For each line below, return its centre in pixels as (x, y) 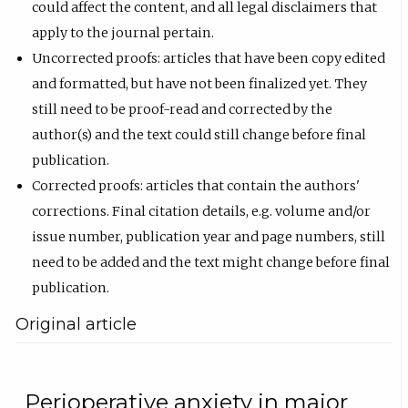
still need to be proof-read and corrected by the (183, 109)
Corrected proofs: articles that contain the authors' (196, 185)
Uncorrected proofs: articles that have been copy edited (209, 58)
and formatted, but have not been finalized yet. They (200, 83)
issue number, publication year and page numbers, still (209, 236)
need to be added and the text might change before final (211, 262)
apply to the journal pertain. (123, 32)
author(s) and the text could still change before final (199, 134)
